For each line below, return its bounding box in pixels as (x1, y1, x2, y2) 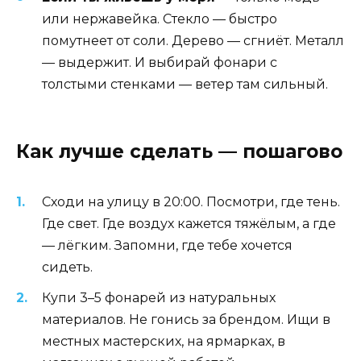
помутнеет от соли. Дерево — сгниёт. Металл (42, 32, 344, 48)
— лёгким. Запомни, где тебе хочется (42, 237, 293, 253)
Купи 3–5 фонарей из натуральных (42, 290, 276, 306)
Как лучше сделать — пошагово (16, 139, 342, 163)
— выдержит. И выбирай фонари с (42, 54, 277, 70)
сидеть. (42, 259, 93, 275)
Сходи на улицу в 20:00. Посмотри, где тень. (42, 193, 340, 210)
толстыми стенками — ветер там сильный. (42, 76, 328, 92)
